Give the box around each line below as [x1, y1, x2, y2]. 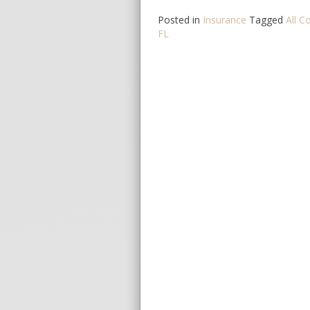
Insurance [203, 13, 246, 27]
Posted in [158, 13, 203, 27]
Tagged [249, 13, 286, 27]
